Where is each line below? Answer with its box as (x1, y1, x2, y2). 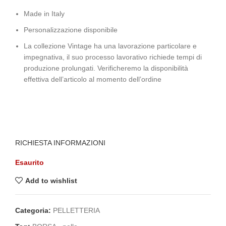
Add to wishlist (25, 176, 77, 185)
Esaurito (15, 158, 44, 167)
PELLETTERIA (53, 206, 100, 215)
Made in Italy (24, 10, 65, 18)
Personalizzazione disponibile (24, 26, 118, 34)
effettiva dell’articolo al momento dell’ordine (24, 75, 161, 84)
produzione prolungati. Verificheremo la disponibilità (24, 64, 188, 73)
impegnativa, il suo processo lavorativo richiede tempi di (24, 53, 202, 62)
